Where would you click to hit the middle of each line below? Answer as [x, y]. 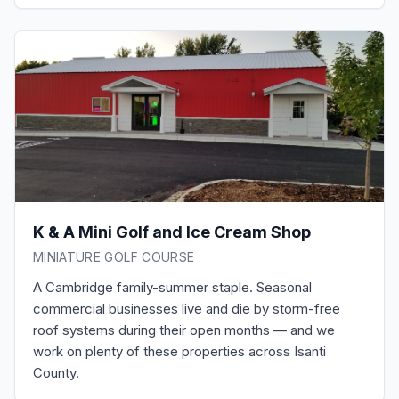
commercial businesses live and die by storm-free [187, 309]
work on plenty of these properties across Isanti [179, 351]
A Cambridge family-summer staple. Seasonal [172, 287]
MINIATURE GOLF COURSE [114, 257]
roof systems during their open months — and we [184, 330]
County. [56, 373]
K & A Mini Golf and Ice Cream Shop [172, 232]
